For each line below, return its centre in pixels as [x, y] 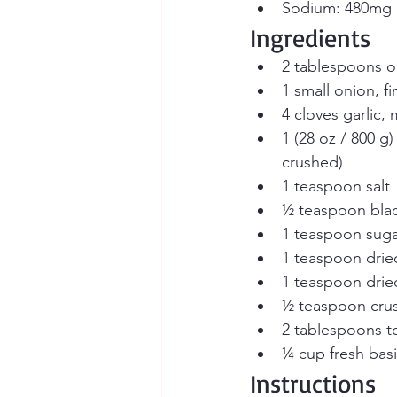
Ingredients [310, 38]
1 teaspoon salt [336, 186]
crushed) [312, 162]
